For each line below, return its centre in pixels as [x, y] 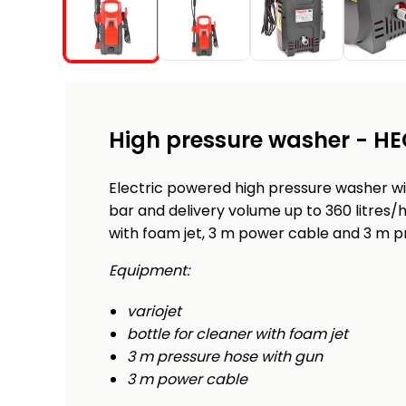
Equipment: [149, 271]
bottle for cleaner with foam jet [237, 334]
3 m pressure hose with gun [225, 357]
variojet [154, 312]
